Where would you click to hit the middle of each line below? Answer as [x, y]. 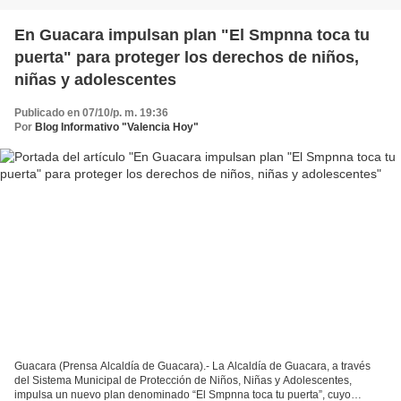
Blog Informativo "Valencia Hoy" [117, 127]
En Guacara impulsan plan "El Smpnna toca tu [192, 34]
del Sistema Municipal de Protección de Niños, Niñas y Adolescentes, [183, 381]
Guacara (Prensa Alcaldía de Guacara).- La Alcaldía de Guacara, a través [192, 367]
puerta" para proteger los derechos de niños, [187, 57]
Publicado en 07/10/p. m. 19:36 [91, 112]
